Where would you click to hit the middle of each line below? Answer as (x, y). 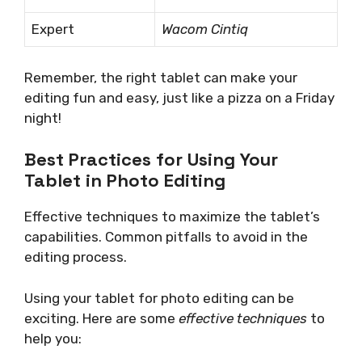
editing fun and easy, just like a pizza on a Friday (179, 97)
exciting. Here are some (101, 318)
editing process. (76, 257)
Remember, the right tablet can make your (161, 77)
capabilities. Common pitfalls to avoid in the (166, 237)
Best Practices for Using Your (151, 160)
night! (43, 118)
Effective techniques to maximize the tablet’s (172, 217)
